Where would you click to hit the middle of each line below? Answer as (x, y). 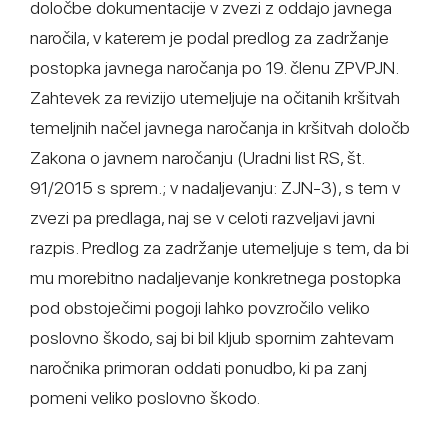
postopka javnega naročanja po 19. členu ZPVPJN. (214, 67)
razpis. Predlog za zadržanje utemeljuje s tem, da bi (219, 247)
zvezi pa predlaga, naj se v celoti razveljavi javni (202, 217)
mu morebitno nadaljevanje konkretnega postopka (215, 277)
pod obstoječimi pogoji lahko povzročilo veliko (200, 307)
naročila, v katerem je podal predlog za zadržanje (209, 37)
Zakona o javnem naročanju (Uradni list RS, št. (197, 157)
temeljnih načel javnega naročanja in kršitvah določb (220, 127)
